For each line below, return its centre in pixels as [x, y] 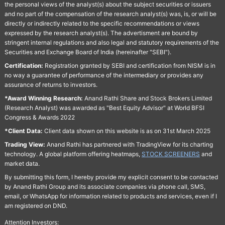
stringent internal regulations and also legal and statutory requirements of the [111, 42]
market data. [22, 163]
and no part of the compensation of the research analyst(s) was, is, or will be [110, 14]
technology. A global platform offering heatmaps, [72, 154]
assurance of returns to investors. [51, 84]
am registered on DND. [36, 205]
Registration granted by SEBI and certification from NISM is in [129, 65]
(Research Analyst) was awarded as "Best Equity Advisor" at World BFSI [104, 107]
